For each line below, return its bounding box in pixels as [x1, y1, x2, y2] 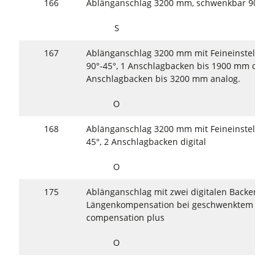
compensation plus [86, 212, 165, 224]
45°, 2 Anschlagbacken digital [86, 136, 207, 148]
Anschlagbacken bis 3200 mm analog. [86, 73, 241, 85]
